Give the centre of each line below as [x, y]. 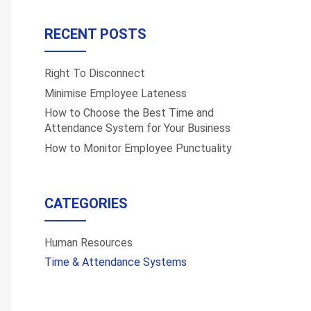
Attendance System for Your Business [137, 128]
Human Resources [89, 243]
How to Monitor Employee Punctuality [138, 148]
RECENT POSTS [95, 34]
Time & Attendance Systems [116, 262]
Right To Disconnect [95, 74]
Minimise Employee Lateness [116, 93]
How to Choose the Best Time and [129, 113]
